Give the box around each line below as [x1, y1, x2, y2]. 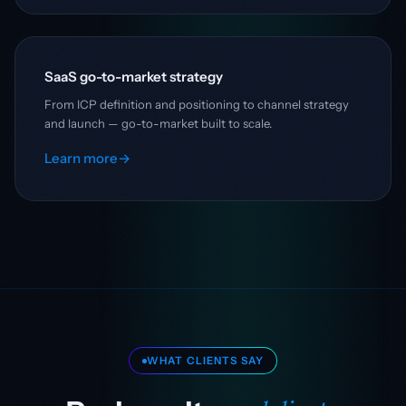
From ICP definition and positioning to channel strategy [44, 96, 349, 111]
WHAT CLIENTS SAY [146, 354, 265, 367]
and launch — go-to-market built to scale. [44, 115, 272, 130]
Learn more [44, 149, 118, 167]
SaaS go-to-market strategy [44, 67, 223, 85]
